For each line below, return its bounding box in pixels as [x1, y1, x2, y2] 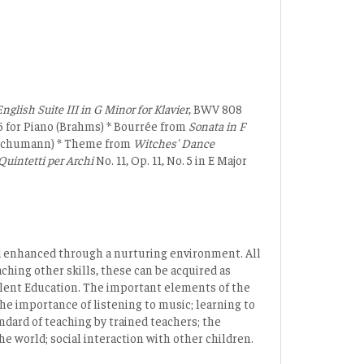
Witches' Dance [133, 134, 214, 150]
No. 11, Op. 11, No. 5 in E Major [93, 151, 247, 167]
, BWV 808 [188, 100, 242, 116]
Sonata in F [188, 117, 245, 133]
